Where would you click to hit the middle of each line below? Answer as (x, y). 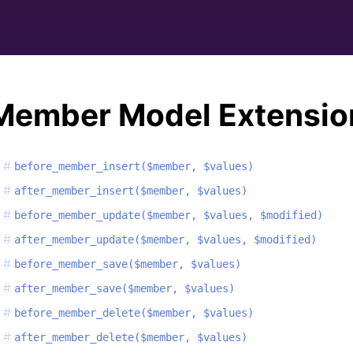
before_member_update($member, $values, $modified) (169, 215)
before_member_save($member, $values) (128, 264)
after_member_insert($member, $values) (131, 190)
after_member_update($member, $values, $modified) (165, 239)
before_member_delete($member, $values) (134, 312)
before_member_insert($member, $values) (134, 166)
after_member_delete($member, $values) (131, 337)
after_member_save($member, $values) (124, 288)
